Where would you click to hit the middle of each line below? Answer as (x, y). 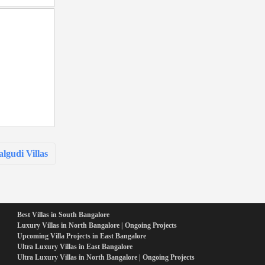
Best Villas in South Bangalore (64, 215)
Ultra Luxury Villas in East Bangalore (75, 247)
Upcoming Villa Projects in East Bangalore (82, 236)
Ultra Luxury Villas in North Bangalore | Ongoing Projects (106, 258)
